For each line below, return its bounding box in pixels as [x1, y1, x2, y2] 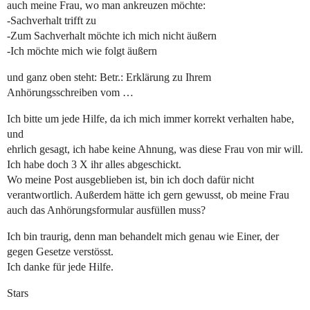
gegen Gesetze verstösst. [7, 246, 113, 258]
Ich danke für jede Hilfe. [7, 261, 113, 273]
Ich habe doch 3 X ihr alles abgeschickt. [7, 158, 181, 171]
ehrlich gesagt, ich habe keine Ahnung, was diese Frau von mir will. [7, 143, 303, 156]
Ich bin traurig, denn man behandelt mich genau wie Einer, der [7, 230, 279, 243]
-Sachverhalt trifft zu [7, 15, 96, 27]
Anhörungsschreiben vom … [7, 86, 134, 99]
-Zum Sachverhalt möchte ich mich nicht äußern [7, 30, 217, 42]
